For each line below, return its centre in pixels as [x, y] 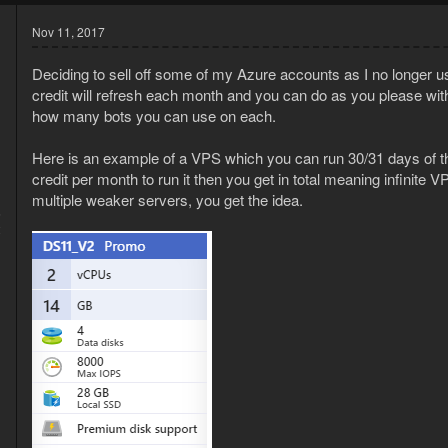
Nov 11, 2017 [68, 32]
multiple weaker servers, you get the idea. [167, 200]
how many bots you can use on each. [154, 116]
